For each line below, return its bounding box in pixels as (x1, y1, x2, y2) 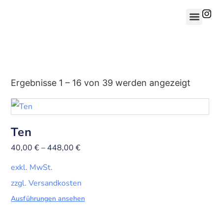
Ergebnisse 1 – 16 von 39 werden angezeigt (11, 78, 191, 88)
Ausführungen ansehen (11, 194, 85, 204)
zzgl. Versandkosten (11, 178, 82, 189)
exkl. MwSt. (11, 162, 53, 173)
